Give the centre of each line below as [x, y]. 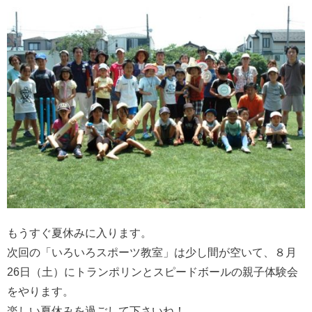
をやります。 [40, 292]
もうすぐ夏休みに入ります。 [79, 233]
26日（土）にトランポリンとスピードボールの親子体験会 [153, 272]
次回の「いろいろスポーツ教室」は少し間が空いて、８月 [152, 253]
